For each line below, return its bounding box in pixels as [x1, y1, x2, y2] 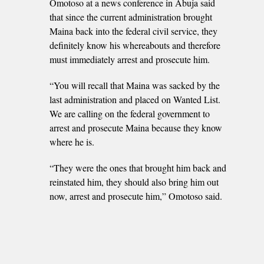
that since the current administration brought [49, 10, 212, 23]
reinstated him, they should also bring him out [49, 175, 219, 188]
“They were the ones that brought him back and [49, 161, 226, 174]
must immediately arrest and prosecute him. [49, 52, 210, 65]
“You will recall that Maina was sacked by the [49, 78, 220, 91]
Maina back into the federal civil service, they [49, 24, 217, 37]
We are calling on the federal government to [49, 107, 210, 120]
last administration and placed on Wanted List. [49, 93, 220, 105]
